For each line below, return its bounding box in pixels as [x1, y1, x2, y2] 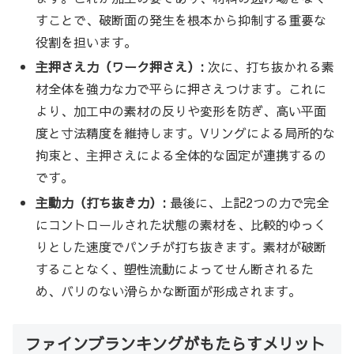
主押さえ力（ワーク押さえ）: [36, 58, 205, 76]
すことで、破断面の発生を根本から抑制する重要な [36, 11, 327, 29]
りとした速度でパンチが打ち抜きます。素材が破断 [36, 237, 327, 255]
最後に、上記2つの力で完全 [166, 193, 330, 211]
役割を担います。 [36, 33, 137, 51]
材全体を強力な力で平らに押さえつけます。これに [36, 80, 327, 98]
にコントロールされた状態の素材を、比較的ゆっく [36, 215, 327, 233]
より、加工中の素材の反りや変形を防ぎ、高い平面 [36, 102, 327, 120]
